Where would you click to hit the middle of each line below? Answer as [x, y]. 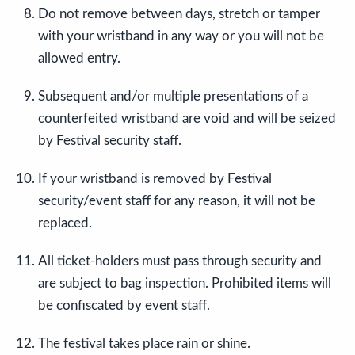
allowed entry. [79, 59]
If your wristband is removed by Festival [155, 179]
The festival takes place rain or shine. [144, 344]
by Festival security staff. [110, 141]
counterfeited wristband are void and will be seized [187, 119]
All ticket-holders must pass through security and [180, 261]
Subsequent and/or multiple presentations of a [173, 97]
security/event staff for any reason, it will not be [177, 201]
